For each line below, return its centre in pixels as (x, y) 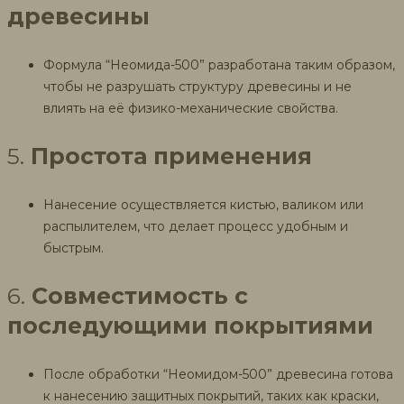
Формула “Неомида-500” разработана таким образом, (219, 64)
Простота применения (171, 156)
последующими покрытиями (190, 325)
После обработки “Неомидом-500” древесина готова (218, 374)
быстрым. (73, 248)
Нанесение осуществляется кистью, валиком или (203, 204)
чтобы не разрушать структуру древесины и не (197, 86)
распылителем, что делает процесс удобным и (196, 226)
